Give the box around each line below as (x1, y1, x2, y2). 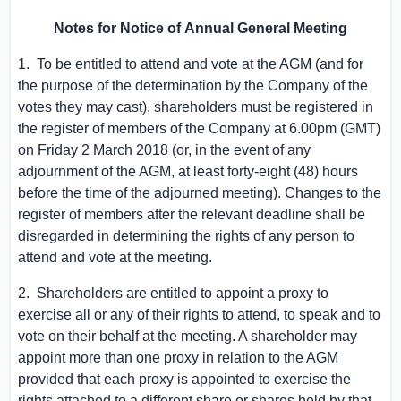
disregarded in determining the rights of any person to (18, 228, 354, 243)
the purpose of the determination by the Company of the (18, 78, 368, 93)
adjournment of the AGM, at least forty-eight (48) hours (18, 164, 358, 179)
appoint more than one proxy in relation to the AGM (18, 350, 338, 365)
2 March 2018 (81, 142, 168, 158)
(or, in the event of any (168, 142, 311, 158)
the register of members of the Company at (18, 121, 289, 136)
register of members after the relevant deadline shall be (18, 207, 365, 222)
